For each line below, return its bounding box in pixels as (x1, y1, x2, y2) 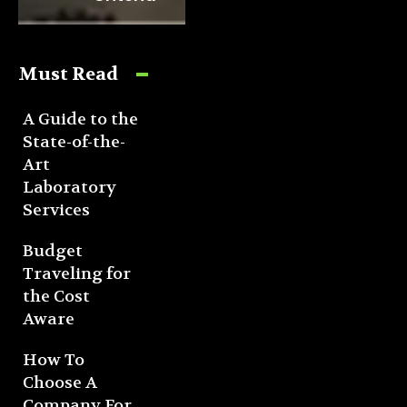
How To (23, 350, 84, 372)
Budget (23, 241, 83, 263)
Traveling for (23, 263, 131, 285)
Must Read (18, 63, 118, 86)
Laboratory (23, 177, 116, 199)
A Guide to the (23, 109, 138, 131)
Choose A (23, 372, 97, 394)
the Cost (23, 286, 90, 308)
